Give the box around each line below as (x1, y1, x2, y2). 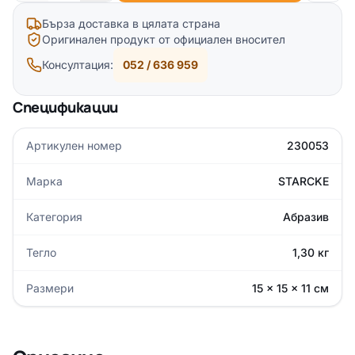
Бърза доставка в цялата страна (42, 17, 220, 30)
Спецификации (13, 97, 118, 116)
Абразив (283, 210, 329, 223)
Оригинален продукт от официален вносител (42, 32, 285, 46)
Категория (26, 210, 82, 223)
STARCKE (278, 174, 329, 188)
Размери (26, 281, 74, 295)
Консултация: (42, 58, 113, 71)
